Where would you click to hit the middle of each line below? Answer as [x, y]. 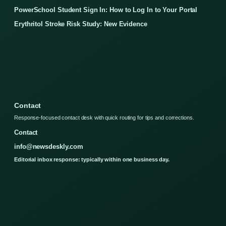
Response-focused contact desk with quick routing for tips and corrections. [104, 117]
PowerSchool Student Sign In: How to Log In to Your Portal [106, 10]
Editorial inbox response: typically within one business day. [92, 159]
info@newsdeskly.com [49, 146]
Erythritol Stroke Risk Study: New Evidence [81, 24]
